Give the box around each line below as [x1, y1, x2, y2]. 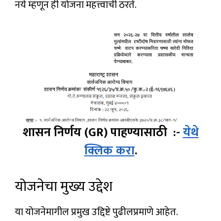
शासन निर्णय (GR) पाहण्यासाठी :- [22, 122, 183, 143]
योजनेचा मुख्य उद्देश [15, 175, 112, 199]
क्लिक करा [84, 140, 135, 161]
